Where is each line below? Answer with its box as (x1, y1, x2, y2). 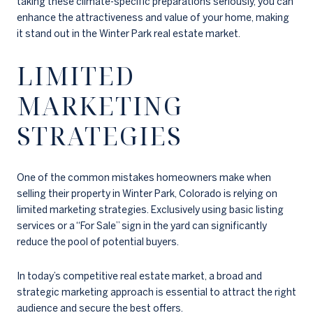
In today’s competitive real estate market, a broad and (17, 270, 262, 282)
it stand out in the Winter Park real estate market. (17, 28, 240, 40)
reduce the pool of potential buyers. (17, 235, 179, 247)
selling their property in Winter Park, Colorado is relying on (17, 187, 277, 199)
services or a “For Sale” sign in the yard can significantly (17, 219, 267, 231)
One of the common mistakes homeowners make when (17, 171, 271, 183)
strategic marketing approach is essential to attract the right (17, 286, 296, 298)
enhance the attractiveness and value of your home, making (17, 12, 289, 24)
